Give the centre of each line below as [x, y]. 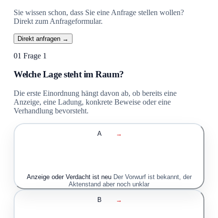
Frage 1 [35, 55]
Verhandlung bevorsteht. [51, 111]
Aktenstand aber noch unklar [109, 184]
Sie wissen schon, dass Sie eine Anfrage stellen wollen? [99, 12]
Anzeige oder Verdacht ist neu [69, 177]
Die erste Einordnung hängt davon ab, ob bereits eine [95, 93]
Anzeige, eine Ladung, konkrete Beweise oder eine [92, 102]
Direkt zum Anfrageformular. [58, 21]
